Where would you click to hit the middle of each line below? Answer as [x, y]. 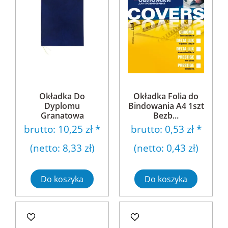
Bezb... [166, 116]
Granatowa [62, 116]
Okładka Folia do [166, 96]
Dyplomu [62, 106]
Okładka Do [62, 96]
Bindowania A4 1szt [166, 106]
